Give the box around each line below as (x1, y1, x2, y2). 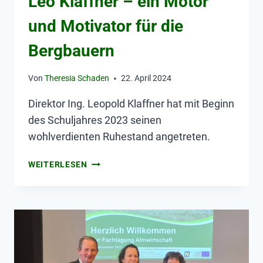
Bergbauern (28, 41, 114, 60)
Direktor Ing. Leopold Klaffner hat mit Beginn (28, 97, 234, 110)
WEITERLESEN (28, 160, 87, 170)
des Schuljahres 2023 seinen (28, 114, 161, 127)
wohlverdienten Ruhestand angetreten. (28, 130, 210, 143)
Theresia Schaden (45, 73, 110, 84)
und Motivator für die (28, 16, 183, 36)
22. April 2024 (121, 73, 172, 84)
